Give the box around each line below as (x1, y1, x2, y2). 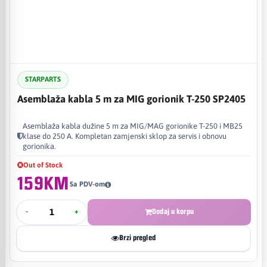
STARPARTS (25, 75, 61, 83)
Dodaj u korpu (152, 207, 194, 216)
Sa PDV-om (69, 180, 105, 188)
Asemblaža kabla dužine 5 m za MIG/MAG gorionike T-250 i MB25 (23, 121, 243, 131)
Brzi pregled (119, 234, 156, 242)
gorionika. (23, 141, 56, 151)
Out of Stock (23, 160, 63, 169)
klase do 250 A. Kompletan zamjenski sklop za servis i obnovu (23, 131, 226, 141)
